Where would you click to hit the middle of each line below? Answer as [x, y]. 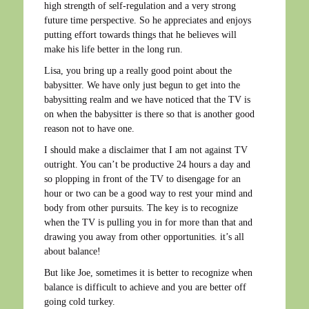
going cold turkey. [80, 301]
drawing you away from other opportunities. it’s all [144, 237]
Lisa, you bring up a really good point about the [138, 70]
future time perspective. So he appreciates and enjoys [148, 20]
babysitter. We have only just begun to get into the [142, 85]
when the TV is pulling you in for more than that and [148, 222]
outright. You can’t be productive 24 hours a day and [147, 164]
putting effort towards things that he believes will [140, 34]
